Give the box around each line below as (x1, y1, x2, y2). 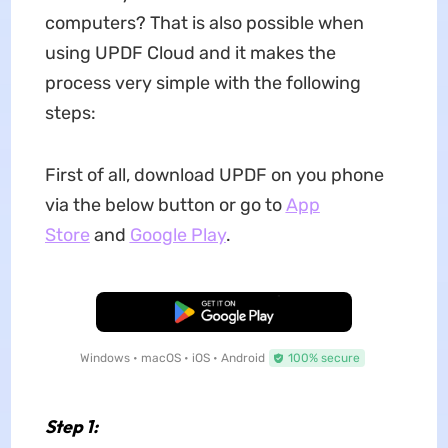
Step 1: (44, 415, 98, 439)
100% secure (287, 351, 360, 366)
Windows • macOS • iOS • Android (79, 351, 265, 366)
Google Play (129, 224, 226, 247)
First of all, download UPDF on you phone (44, 164, 384, 187)
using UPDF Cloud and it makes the (44, 42, 336, 65)
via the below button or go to (44, 194, 286, 217)
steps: (44, 102, 96, 125)
